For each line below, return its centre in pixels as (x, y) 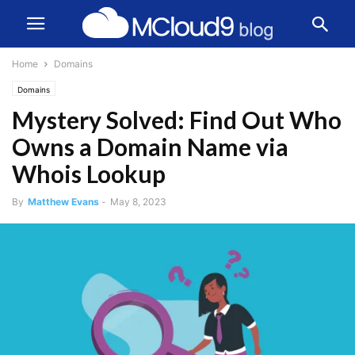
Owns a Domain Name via (150, 147)
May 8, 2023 (138, 202)
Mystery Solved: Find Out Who (177, 120)
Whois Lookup (89, 174)
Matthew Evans (63, 202)
